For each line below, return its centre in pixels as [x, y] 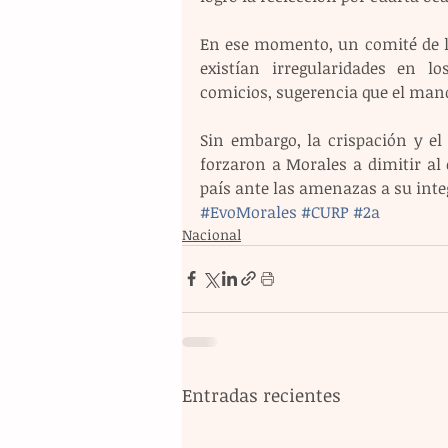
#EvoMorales [248, 211]
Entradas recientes [261, 394]
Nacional [211, 234]
